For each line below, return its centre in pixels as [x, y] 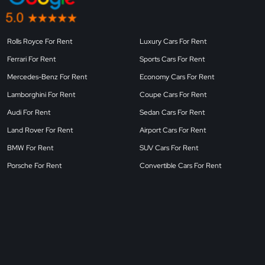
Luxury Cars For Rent [173, 42]
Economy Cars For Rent [177, 77]
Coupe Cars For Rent [173, 95]
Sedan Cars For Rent [172, 113]
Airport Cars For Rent [173, 130]
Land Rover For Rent [40, 130]
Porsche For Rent [34, 166]
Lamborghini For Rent [41, 95]
